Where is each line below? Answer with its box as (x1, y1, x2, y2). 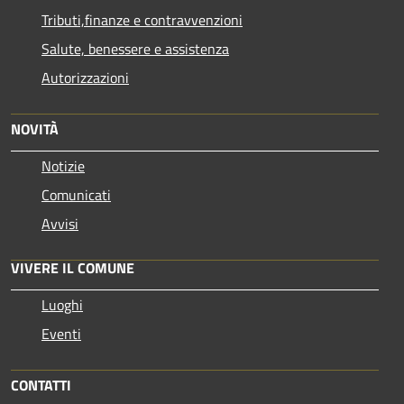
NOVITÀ (11, 117, 59, 140)
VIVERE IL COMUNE (11, 256, 134, 279)
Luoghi (41, 293, 83, 316)
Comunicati (41, 183, 111, 206)
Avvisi (41, 212, 78, 234)
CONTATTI (11, 373, 71, 396)
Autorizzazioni (41, 66, 129, 88)
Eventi (41, 322, 81, 344)
